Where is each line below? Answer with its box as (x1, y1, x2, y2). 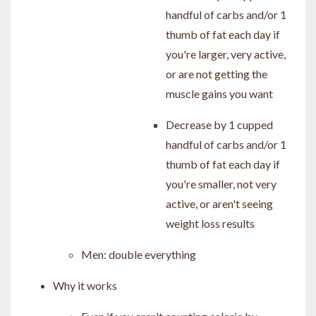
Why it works (53, 278, 117, 292)
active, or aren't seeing (166, 196, 273, 210)
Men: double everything (81, 247, 196, 261)
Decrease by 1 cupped (166, 117, 273, 131)
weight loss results (166, 216, 255, 230)
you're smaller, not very (166, 176, 276, 190)
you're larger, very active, (166, 47, 286, 61)
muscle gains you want (166, 86, 273, 100)
